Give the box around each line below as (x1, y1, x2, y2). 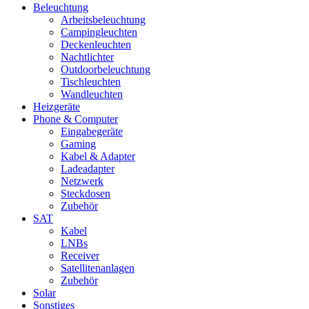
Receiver (61, 250, 99, 261)
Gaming (61, 138, 96, 150)
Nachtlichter (61, 51, 114, 63)
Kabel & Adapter (61, 150, 135, 162)
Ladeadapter (61, 163, 114, 175)
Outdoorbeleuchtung (61, 63, 150, 75)
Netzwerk (61, 175, 103, 187)
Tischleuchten (61, 76, 121, 88)
